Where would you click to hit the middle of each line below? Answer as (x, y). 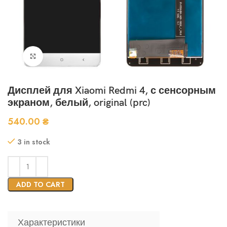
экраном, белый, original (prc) (79, 103)
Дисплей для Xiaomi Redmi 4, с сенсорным (112, 91)
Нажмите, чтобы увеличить (86, 56)
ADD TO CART (41, 184)
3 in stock (34, 142)
